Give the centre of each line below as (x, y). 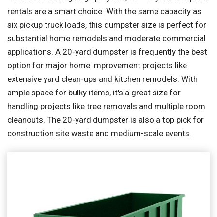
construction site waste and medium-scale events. (99, 133)
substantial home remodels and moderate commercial (107, 38)
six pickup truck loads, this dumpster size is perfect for (107, 25)
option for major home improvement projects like (97, 65)
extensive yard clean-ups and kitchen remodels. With (102, 79)
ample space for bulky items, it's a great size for (94, 93)
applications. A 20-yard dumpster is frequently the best (107, 52)
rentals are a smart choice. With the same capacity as (104, 11)
